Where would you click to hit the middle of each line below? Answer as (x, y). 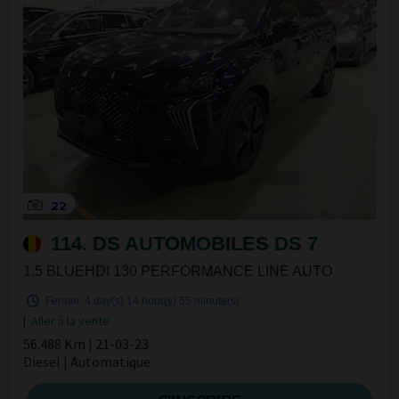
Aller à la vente (70, 321)
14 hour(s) (151, 301)
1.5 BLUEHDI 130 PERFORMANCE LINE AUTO (177, 272)
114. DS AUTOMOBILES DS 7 (181, 244)
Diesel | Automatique (86, 362)
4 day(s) (104, 301)
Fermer (63, 301)
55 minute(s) (209, 301)
